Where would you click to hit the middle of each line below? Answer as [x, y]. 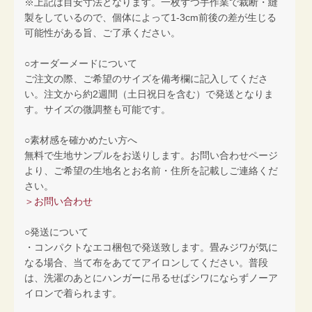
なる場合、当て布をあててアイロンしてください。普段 [146, 262]
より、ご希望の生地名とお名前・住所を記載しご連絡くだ [151, 170]
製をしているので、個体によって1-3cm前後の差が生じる [150, 17]
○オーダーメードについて [81, 63]
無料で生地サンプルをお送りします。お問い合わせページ [151, 155]
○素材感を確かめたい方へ [81, 140]
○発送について [56, 232]
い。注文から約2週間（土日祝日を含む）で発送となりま [149, 94]
